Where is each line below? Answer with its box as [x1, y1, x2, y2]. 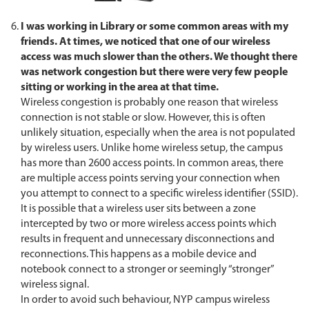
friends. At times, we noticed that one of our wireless [21, 37, 270, 48]
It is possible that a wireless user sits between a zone [21, 203, 256, 215]
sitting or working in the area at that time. [21, 82, 221, 94]
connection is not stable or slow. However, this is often [21, 112, 266, 124]
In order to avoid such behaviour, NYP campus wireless [21, 295, 270, 306]
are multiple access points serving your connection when [21, 173, 280, 185]
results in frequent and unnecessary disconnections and [21, 234, 275, 246]
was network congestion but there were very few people [21, 67, 288, 79]
